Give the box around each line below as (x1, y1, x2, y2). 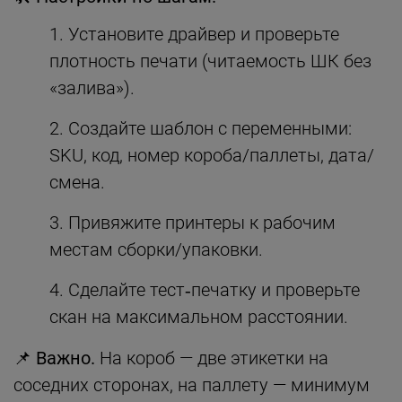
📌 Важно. (13, 346, 95, 369)
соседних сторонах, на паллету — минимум (13, 373, 370, 396)
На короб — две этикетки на (95, 346, 328, 369)
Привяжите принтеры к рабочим (68, 211, 336, 233)
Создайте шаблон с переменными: (68, 117, 352, 139)
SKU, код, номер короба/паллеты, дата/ (49, 144, 374, 166)
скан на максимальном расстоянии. (49, 305, 348, 328)
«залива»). (49, 76, 135, 99)
